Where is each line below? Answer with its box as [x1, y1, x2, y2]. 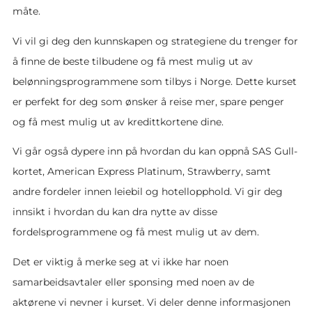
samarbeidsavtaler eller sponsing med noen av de [13, 276, 254, 288]
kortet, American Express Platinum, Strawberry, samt [13, 166, 271, 178]
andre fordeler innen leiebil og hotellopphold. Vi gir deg [13, 186, 283, 198]
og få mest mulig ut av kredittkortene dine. [13, 116, 224, 127]
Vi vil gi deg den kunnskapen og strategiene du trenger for [13, 35, 298, 47]
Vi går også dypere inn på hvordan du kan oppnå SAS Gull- [13, 146, 297, 157]
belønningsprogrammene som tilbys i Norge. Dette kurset [13, 75, 297, 87]
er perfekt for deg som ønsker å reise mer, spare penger [13, 95, 284, 107]
